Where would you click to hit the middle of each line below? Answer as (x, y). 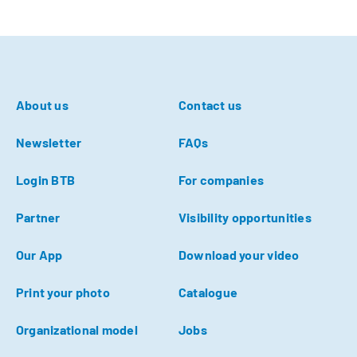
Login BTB (46, 179)
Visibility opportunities (245, 217)
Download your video (239, 254)
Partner (38, 217)
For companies (222, 179)
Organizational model (77, 329)
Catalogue (208, 292)
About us (42, 104)
